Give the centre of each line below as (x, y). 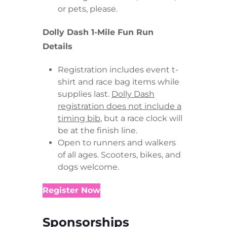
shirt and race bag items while (119, 82)
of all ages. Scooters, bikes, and (119, 155)
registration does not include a (120, 106)
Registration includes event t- (118, 70)
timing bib (79, 119)
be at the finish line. (98, 131)
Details (58, 47)
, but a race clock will (141, 119)
